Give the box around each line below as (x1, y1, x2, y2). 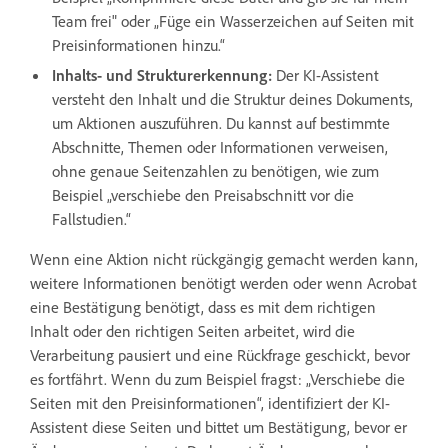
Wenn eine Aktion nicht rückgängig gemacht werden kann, (30, 248, 418, 269)
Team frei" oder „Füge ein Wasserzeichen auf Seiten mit (52, 10, 414, 31)
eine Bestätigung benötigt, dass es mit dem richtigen (30, 296, 376, 317)
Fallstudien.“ (52, 208, 131, 229)
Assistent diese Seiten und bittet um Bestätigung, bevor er (30, 416, 407, 437)
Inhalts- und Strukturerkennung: (52, 64, 276, 85)
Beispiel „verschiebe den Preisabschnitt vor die (52, 184, 354, 205)
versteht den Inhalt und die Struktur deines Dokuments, (52, 88, 413, 109)
